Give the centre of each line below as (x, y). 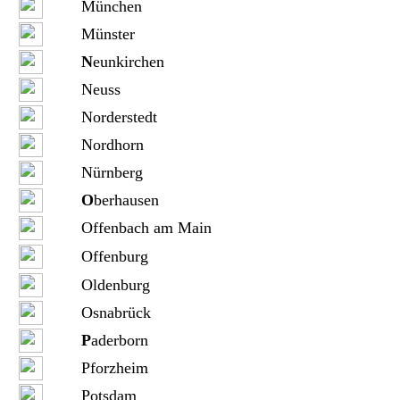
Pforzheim (114, 368)
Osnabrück (116, 312)
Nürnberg (112, 172)
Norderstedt (119, 117)
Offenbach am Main (146, 228)
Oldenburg (115, 285)
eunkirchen (128, 62)
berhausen (126, 200)
